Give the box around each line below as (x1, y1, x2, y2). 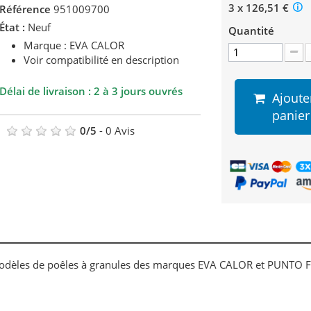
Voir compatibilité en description (24, 53, 179, 67)
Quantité (228, 24, 274, 38)
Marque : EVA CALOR (24, 38, 124, 53)
